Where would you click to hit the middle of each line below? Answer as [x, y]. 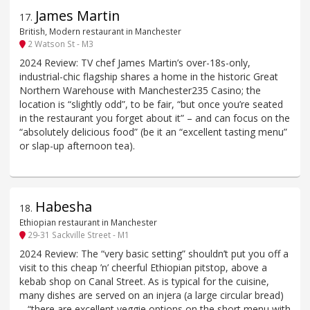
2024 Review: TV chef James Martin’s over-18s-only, [135, 62]
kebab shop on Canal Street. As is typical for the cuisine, [144, 281]
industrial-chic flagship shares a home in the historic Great [149, 76]
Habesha [64, 206]
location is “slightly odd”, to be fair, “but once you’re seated [151, 104]
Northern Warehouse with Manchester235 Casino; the [140, 90]
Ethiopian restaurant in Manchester [88, 222]
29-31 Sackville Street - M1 [77, 235]
